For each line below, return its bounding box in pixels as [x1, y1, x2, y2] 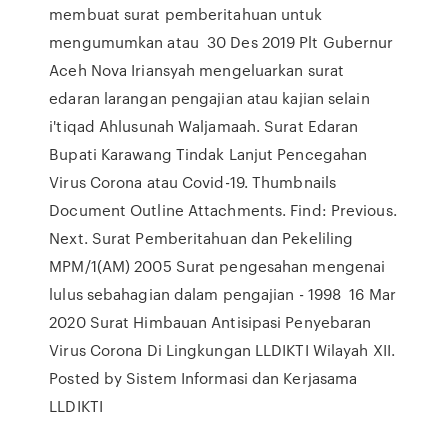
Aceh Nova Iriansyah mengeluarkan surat [49, 59, 345, 81]
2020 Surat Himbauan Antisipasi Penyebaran [49, 311, 372, 333]
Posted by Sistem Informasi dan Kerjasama [49, 367, 358, 389]
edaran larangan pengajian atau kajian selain [49, 87, 370, 109]
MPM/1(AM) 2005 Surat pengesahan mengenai [49, 255, 386, 277]
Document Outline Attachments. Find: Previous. [49, 199, 397, 221]
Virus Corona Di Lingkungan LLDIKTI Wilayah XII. [49, 339, 395, 361]
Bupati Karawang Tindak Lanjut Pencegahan [49, 143, 368, 165]
